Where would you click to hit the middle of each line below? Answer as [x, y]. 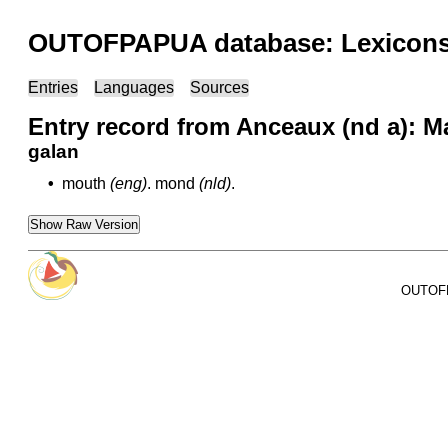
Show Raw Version [84, 224]
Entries [53, 87]
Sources [219, 87]
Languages [134, 87]
